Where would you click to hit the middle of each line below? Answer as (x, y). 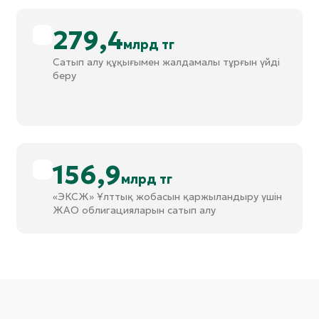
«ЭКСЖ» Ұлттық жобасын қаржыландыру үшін (167, 197)
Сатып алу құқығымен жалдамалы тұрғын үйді (166, 62)
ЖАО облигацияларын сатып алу (134, 210)
